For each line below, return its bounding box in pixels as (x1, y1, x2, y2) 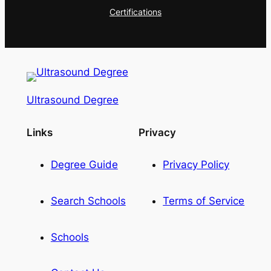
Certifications (109, 7, 162, 18)
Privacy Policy (163, 158, 230, 171)
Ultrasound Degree (26, 93, 119, 106)
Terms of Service (163, 195, 245, 207)
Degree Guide (50, 158, 118, 171)
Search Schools (50, 195, 126, 207)
